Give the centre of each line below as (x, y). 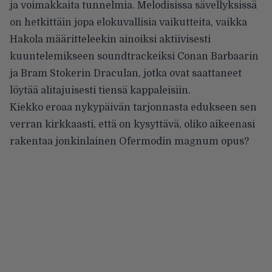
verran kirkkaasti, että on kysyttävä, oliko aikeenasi (132, 124)
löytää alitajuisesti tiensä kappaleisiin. (100, 90)
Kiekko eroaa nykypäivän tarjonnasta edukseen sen (133, 107)
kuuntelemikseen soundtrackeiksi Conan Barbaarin (134, 56)
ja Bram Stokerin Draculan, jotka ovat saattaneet (126, 73)
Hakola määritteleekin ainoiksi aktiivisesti (110, 39)
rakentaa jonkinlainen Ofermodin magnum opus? (129, 141)
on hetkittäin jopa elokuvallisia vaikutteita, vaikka (128, 22)
